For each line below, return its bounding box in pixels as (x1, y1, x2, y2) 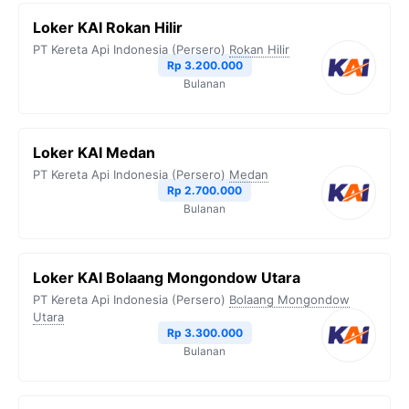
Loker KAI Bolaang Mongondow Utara (33, 268, 300, 287)
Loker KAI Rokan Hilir (33, 18, 183, 37)
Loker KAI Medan (33, 143, 155, 162)
